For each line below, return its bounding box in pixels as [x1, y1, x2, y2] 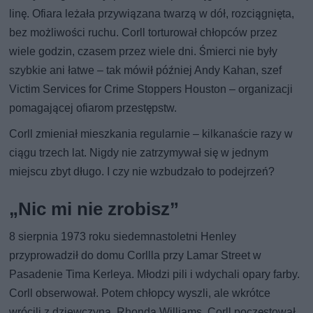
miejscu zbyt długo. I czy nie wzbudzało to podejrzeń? [9, 165, 275, 179]
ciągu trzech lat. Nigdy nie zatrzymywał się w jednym [9, 146, 269, 160]
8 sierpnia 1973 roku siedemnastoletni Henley [9, 230, 237, 244]
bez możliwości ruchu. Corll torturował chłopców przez [9, 26, 278, 40]
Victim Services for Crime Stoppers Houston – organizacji [9, 82, 293, 96]
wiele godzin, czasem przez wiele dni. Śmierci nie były [9, 45, 278, 59]
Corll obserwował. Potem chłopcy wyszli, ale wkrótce [9, 286, 271, 300]
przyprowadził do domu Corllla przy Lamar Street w [9, 249, 262, 263]
